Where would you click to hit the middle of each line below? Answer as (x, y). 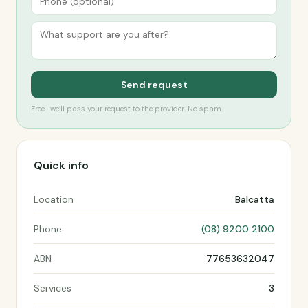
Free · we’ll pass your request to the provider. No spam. (127, 109)
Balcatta (255, 199)
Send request (154, 85)
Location (54, 199)
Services (53, 288)
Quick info (61, 165)
